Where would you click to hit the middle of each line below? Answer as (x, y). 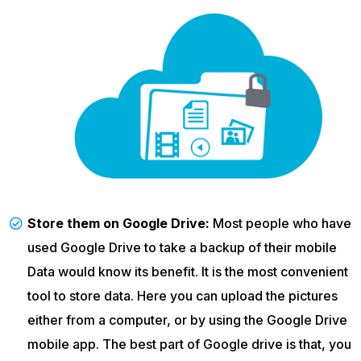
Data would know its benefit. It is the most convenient (188, 271)
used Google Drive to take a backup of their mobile (182, 247)
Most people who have (280, 223)
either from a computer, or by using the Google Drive (187, 320)
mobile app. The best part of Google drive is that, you (189, 344)
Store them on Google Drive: (118, 223)
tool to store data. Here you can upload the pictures (183, 295)
